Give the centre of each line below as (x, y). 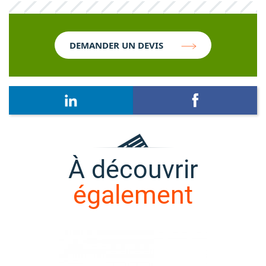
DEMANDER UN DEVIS (116, 45)
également (133, 195)
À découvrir (133, 170)
